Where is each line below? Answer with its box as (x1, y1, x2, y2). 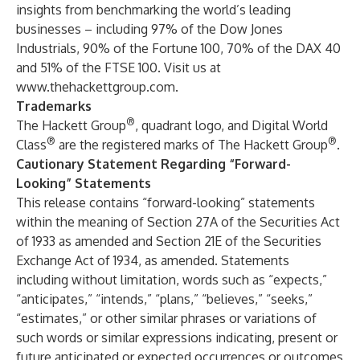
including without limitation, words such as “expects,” (16, 272, 327, 288)
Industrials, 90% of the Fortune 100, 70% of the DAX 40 (16, 40, 341, 56)
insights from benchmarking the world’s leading (16, 2, 291, 18)
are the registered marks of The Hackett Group (55, 137, 328, 153)
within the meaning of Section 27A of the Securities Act (16, 214, 340, 230)
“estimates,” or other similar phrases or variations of (16, 310, 317, 326)
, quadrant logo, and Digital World (135, 117, 328, 133)
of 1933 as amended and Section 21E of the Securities (16, 233, 321, 249)
